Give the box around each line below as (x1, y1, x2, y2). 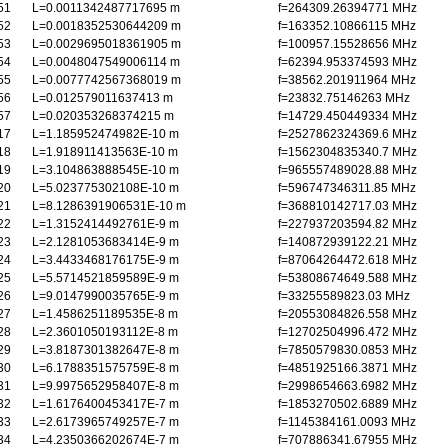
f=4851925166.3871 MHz (278, 361, 417, 375)
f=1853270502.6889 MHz (278, 397, 417, 411)
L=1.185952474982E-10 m (32, 127, 179, 141)
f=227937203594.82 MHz (278, 217, 417, 231)
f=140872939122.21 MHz (278, 235, 417, 249)
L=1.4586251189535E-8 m (32, 307, 178, 321)
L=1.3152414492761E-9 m (32, 217, 179, 231)
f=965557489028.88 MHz (278, 163, 417, 177)
